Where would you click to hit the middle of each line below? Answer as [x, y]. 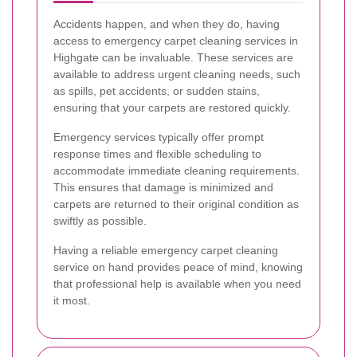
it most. [72, 300]
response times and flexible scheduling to [157, 153]
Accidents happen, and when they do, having [167, 24]
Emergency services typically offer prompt [159, 137]
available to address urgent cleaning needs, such [177, 74]
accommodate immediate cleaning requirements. [177, 170]
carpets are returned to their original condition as [176, 204]
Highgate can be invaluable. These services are [173, 57]
